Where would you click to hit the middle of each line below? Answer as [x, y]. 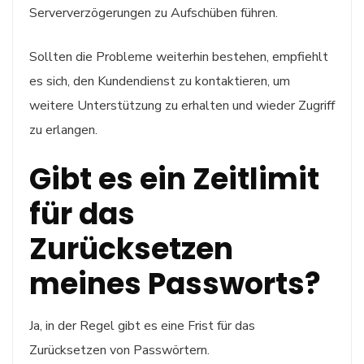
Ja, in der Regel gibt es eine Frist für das [142, 325]
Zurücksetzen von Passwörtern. [119, 350]
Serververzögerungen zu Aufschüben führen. [154, 13]
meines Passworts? [175, 284]
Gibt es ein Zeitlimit [174, 179]
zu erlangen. [63, 130]
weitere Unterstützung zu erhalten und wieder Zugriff [182, 105]
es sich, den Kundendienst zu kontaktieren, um [160, 81]
